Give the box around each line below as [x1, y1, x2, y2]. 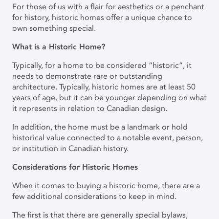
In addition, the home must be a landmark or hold [12, 122, 188, 131]
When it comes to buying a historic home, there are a [12, 181, 200, 190]
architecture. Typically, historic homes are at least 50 [12, 82, 196, 91]
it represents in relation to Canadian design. [12, 104, 169, 113]
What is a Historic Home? [12, 42, 108, 51]
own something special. [12, 23, 98, 33]
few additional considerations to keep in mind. [12, 192, 178, 201]
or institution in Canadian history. [12, 144, 131, 153]
